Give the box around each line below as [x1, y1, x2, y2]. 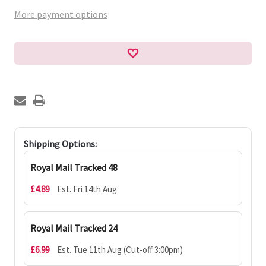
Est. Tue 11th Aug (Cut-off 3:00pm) [57, 243, 183, 255]
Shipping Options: [24, 137, 97, 150]
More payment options [14, 8, 107, 20]
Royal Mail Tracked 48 [30, 161, 118, 173]
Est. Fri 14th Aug [57, 183, 117, 195]
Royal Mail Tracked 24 [30, 221, 118, 234]
